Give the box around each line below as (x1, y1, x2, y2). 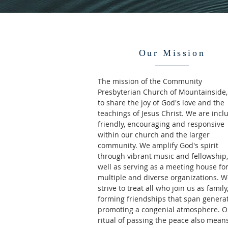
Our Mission (138, 48, 206, 58)
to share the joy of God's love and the (98, 98, 224, 107)
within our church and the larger (98, 130, 210, 139)
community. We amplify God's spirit (98, 140, 218, 150)
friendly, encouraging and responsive (98, 119, 224, 129)
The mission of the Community (98, 76, 202, 86)
